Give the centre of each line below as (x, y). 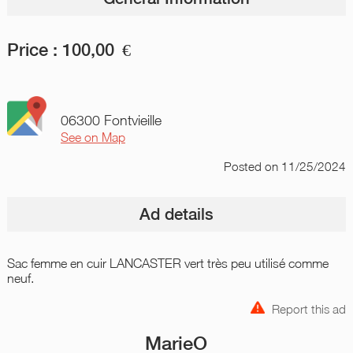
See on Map (93, 137)
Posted (245, 166)
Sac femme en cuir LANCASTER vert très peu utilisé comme (167, 262)
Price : (32, 49)
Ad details (176, 214)
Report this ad (309, 308)
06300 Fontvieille (111, 120)
